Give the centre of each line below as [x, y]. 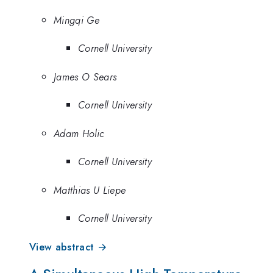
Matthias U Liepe [90, 190]
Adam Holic [79, 133]
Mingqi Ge [76, 20]
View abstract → [68, 246]
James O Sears [85, 76]
